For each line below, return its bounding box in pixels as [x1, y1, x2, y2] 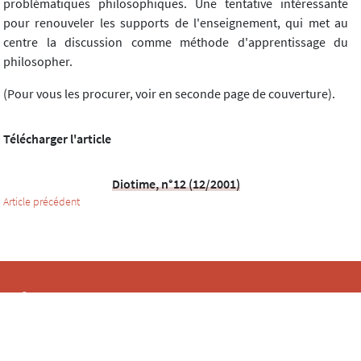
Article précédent [3, 193, 80, 209]
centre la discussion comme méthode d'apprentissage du [3, 33, 348, 50]
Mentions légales [19, 338, 125, 355]
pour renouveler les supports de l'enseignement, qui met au [3, 14, 348, 31]
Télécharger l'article [3, 130, 111, 147]
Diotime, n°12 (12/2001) [111, 175, 240, 192]
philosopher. [3, 52, 73, 69]
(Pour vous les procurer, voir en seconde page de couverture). [3, 85, 335, 102]
